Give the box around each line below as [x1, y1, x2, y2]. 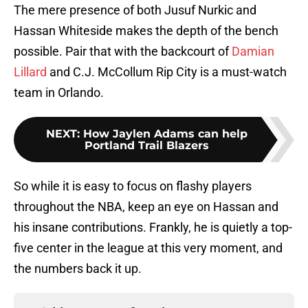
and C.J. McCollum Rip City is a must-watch [47, 65, 287, 80]
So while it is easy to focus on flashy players [14, 179, 252, 194]
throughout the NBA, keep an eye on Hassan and [14, 199, 278, 214]
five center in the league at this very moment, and [14, 241, 283, 256]
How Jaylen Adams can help [82, 127, 247, 141]
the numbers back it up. [14, 261, 142, 276]
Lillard [14, 65, 47, 80]
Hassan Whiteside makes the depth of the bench [14, 23, 278, 38]
